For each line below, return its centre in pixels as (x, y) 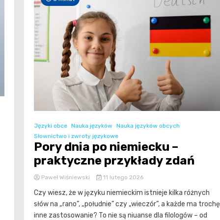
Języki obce (51, 126)
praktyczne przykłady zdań (114, 161)
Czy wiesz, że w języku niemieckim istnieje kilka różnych (122, 193)
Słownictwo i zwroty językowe (76, 136)
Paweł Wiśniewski (66, 178)
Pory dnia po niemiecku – (106, 147)
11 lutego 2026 (122, 178)
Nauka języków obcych (148, 126)
